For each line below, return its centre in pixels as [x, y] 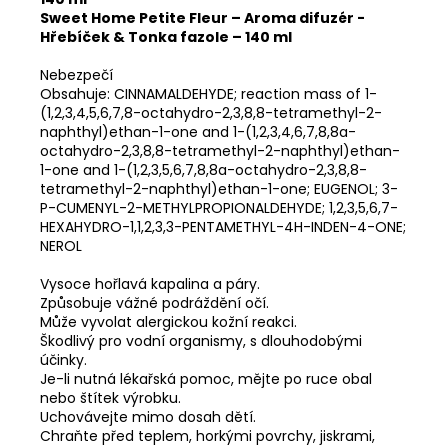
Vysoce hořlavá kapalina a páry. [150, 283]
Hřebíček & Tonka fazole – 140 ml [166, 36]
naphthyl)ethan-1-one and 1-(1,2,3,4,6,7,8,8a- [198, 131]
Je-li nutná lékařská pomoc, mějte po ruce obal [206, 378]
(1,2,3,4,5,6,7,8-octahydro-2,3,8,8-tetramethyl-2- [211, 112]
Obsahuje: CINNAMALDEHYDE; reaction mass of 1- [208, 93]
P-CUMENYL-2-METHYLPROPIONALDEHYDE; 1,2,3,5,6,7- [219, 207]
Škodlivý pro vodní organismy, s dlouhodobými [201, 340]
